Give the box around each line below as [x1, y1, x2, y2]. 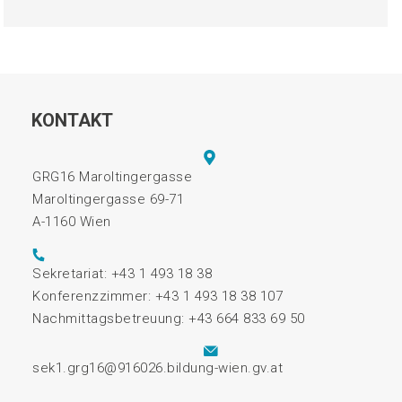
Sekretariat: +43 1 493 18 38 [32, 265, 212, 282]
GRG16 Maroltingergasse [32, 169, 192, 185]
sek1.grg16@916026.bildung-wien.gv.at [32, 360, 283, 376]
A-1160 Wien [32, 214, 111, 230]
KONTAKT [31, 109, 113, 131]
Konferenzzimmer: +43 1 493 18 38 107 [32, 287, 283, 304]
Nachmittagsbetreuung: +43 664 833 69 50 [32, 310, 305, 327]
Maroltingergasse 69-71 [32, 191, 184, 207]
